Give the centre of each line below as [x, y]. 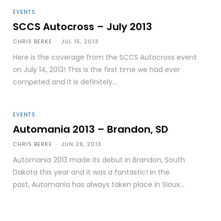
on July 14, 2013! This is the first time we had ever [97, 69]
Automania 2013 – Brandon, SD [91, 129]
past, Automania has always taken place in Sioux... [99, 184]
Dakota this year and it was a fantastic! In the [92, 172]
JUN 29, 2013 [82, 144]
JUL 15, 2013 [80, 41]
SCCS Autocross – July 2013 [83, 26]
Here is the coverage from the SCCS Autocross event [105, 57]
